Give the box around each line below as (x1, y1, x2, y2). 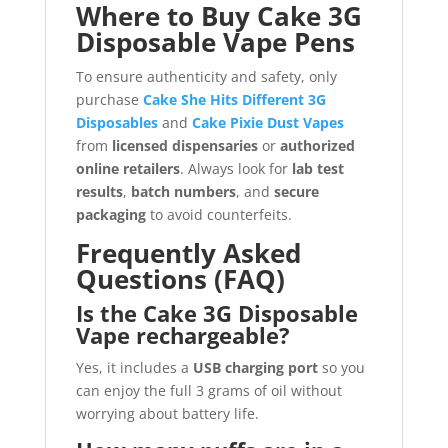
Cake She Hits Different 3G (142, 89, 326, 109)
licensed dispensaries (111, 135, 258, 155)
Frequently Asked (75, 234, 301, 271)
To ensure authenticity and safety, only (75, 66, 337, 86)
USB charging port (192, 357, 318, 377)
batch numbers (130, 181, 236, 201)
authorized (279, 135, 355, 155)
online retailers (75, 158, 180, 178)
